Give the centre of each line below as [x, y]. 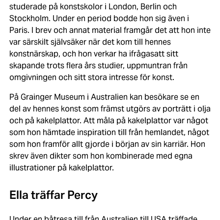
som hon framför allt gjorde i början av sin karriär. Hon [107, 144]
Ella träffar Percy [53, 195]
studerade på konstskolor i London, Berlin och [93, 7]
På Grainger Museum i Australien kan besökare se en [104, 97]
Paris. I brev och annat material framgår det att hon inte [110, 30]
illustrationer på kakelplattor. [61, 168]
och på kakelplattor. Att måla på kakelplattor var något [109, 121]
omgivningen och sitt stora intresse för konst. [92, 78]
